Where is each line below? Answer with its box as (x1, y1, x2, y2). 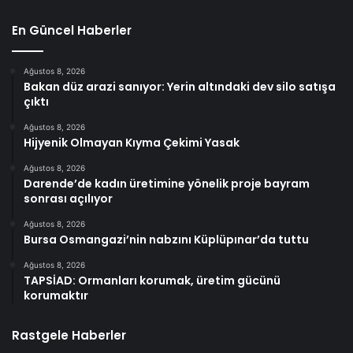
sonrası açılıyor (24, 191, 113, 207)
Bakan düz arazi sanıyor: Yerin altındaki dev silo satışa (24, 79, 336, 95)
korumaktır (24, 288, 88, 304)
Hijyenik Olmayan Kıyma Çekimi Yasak (24, 135, 240, 151)
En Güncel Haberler (12, 22, 132, 39)
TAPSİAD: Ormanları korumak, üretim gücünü (24, 273, 281, 289)
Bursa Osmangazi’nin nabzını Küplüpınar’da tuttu (24, 232, 309, 248)
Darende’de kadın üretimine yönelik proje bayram (24, 176, 310, 192)
